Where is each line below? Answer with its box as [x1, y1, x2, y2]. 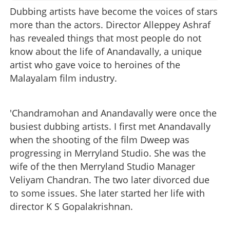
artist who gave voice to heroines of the [10, 58, 180, 71]
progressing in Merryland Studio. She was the [10, 146, 206, 159]
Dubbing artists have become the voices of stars [10, 5, 218, 17]
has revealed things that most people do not [10, 31, 201, 44]
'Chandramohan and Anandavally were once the [10, 106, 217, 119]
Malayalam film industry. [10, 71, 117, 84]
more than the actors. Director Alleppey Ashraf [10, 18, 210, 31]
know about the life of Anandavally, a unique [10, 45, 202, 57]
